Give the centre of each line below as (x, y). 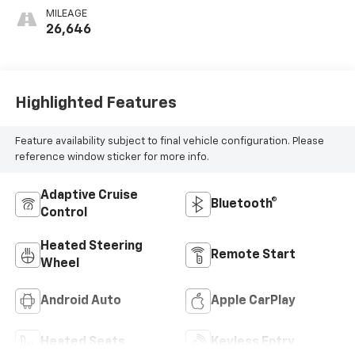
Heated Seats (82, 343)
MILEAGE (66, 14)
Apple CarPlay (253, 302)
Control (63, 214)
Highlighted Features (95, 103)
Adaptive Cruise (89, 196)
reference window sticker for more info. (112, 157)
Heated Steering (91, 247)
